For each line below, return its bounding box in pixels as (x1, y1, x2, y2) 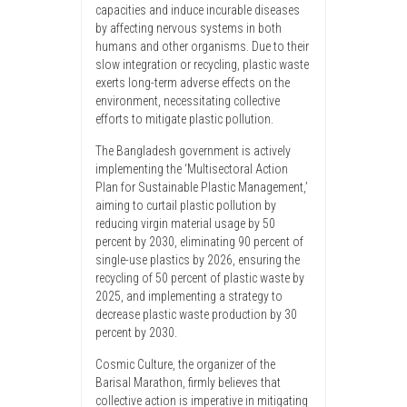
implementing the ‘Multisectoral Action (95, 162, 288, 177)
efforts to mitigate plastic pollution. (95, 112, 273, 127)
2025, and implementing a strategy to (95, 289, 283, 304)
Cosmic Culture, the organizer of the (95, 357, 275, 372)
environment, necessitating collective (95, 94, 280, 109)
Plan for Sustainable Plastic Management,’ (95, 180, 308, 195)
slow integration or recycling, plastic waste (95, 57, 309, 73)
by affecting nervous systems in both (95, 21, 282, 36)
